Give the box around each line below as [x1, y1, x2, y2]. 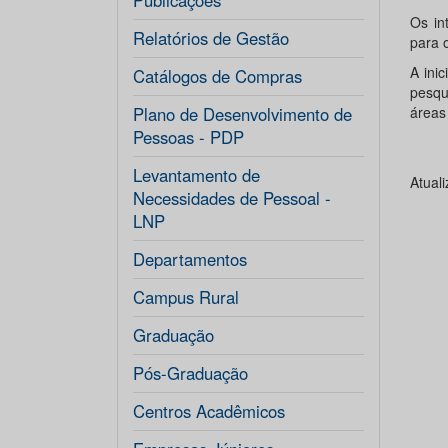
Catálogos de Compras [133, 64, 302, 88]
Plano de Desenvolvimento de [133, 102, 352, 126]
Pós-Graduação [133, 361, 248, 385]
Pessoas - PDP [133, 125, 244, 149]
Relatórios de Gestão [133, 26, 289, 50]
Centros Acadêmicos [133, 399, 285, 423]
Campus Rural [133, 285, 239, 309]
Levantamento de [133, 163, 260, 187]
